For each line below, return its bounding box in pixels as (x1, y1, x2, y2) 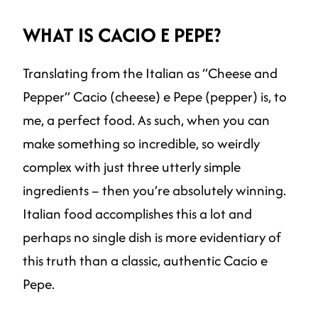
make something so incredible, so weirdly (23, 133, 260, 154)
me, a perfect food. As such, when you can (23, 110, 270, 131)
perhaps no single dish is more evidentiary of (23, 227, 281, 248)
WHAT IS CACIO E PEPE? (23, 21, 221, 50)
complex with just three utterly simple (23, 157, 241, 177)
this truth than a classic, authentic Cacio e (23, 251, 268, 271)
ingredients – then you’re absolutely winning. (23, 180, 286, 201)
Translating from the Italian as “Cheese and (23, 63, 278, 84)
